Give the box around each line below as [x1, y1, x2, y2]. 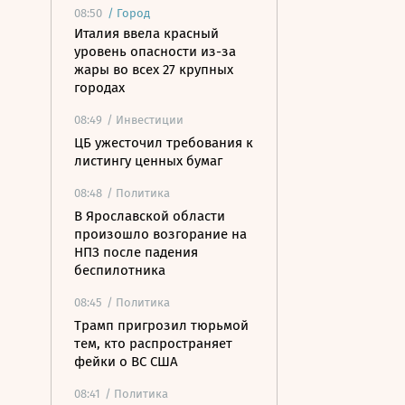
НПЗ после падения [74, 244, 198, 260]
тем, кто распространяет [74, 335, 232, 352]
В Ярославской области [74, 208, 225, 224]
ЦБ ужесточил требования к [74, 135, 253, 151]
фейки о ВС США [74, 353, 178, 370]
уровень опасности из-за [74, 43, 236, 60]
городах [74, 80, 125, 96]
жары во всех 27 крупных [74, 61, 233, 78]
